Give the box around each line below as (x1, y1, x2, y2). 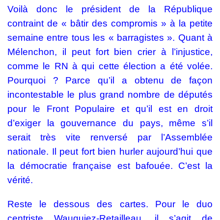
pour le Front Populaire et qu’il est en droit (7, 104, 213, 114)
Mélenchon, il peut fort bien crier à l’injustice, (7, 47, 213, 57)
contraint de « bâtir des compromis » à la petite (7, 18, 213, 28)
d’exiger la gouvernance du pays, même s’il (7, 118, 213, 128)
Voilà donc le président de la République (7, 4, 213, 14)
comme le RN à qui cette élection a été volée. (7, 61, 213, 71)
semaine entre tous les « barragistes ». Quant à (7, 32, 213, 43)
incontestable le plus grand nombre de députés (7, 89, 213, 100)
